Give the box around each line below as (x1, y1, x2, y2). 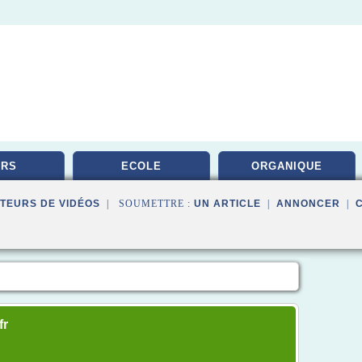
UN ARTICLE (194, 198, 261, 209)
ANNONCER (276, 198, 340, 209)
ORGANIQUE (251, 160, 322, 172)
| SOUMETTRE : (100, 198, 194, 209)
